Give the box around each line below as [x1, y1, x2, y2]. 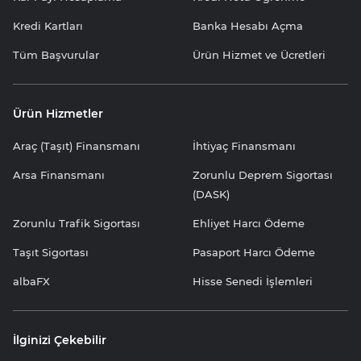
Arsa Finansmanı [13, 168, 105, 181]
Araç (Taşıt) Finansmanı [13, 139, 140, 152]
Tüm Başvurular [13, 48, 99, 61]
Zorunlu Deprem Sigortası [193, 168, 333, 181]
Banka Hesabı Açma [193, 19, 303, 32]
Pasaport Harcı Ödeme [193, 245, 315, 259]
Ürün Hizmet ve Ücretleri [193, 48, 326, 61]
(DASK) [193, 187, 230, 201]
